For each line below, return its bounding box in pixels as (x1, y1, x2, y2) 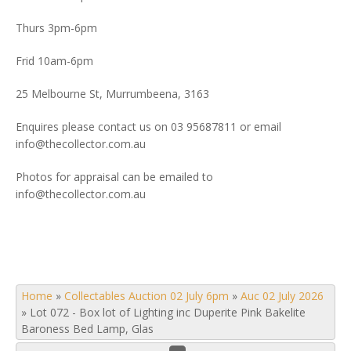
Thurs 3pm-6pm (16, 20, 97, 35)
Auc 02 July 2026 (241, 288, 324, 303)
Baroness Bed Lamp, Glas (21, 321, 154, 336)
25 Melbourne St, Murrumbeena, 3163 (16, 86, 209, 101)
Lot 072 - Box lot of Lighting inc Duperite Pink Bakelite (30, 305, 306, 320)
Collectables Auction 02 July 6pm (64, 288, 229, 303)
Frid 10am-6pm (16, 53, 93, 68)
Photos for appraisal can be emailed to (16, 169, 213, 184)
